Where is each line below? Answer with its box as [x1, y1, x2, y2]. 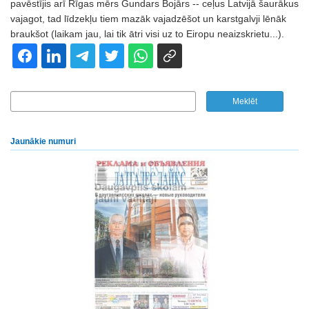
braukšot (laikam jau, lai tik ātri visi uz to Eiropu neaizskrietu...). [10, 28, 284, 39]
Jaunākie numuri [10, 137, 76, 146]
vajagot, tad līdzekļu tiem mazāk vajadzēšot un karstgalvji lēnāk [10, 13, 286, 24]
